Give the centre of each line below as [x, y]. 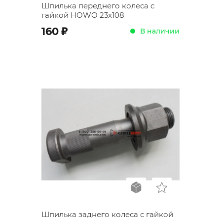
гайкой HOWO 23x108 [83, 15]
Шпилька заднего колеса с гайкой [107, 214]
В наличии [160, 31]
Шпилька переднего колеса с [98, 6]
